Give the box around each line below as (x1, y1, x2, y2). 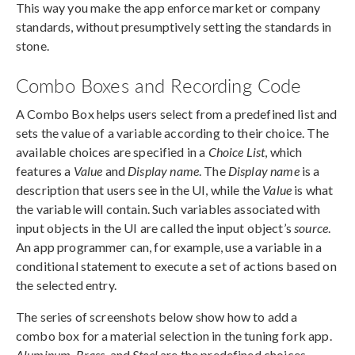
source (294, 219, 329, 235)
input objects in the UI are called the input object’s (16, 219, 295, 235)
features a (16, 162, 74, 178)
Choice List (208, 143, 265, 159)
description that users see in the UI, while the (16, 181, 263, 197)
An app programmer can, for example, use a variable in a (16, 239, 323, 254)
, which (265, 143, 303, 159)
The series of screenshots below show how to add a (16, 308, 298, 324)
